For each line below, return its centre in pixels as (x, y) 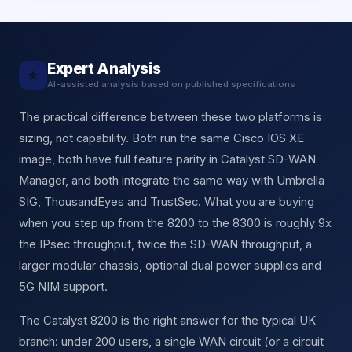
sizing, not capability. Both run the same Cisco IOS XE (161, 138)
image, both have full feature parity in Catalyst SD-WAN (167, 159)
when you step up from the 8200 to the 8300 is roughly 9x (175, 223)
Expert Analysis (104, 68)
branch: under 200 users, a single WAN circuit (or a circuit (171, 341)
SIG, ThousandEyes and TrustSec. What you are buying (167, 202)
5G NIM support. (63, 286)
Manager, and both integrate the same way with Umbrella (172, 180)
